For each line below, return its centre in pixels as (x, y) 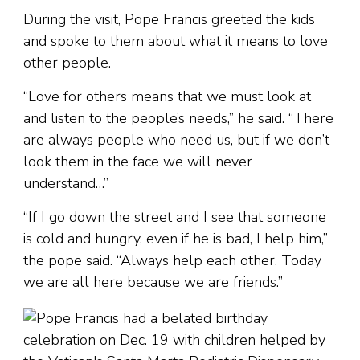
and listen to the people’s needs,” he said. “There (178, 119)
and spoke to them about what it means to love (176, 41)
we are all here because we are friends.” (153, 282)
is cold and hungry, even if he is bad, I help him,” (176, 239)
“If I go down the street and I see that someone (175, 217)
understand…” (66, 184)
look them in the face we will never (138, 162)
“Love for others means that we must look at (167, 97)
